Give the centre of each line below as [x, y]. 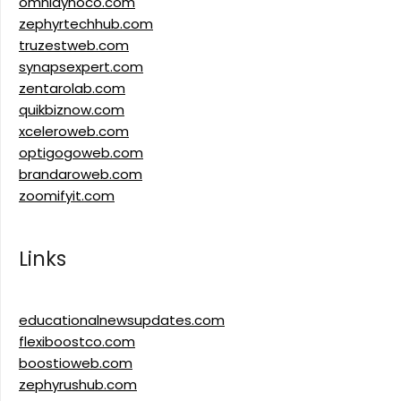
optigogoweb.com [81, 153]
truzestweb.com [74, 46]
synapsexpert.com [81, 67]
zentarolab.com [72, 89]
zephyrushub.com [78, 385]
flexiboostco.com [77, 342]
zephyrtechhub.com [86, 24]
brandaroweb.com [81, 175]
